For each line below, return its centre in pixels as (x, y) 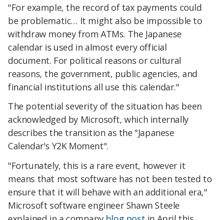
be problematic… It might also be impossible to (105, 20)
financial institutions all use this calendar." (94, 87)
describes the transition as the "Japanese (91, 133)
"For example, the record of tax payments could (105, 7)
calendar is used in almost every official (87, 47)
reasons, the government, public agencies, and (103, 73)
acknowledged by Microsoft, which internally (98, 120)
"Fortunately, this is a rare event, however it (97, 166)
